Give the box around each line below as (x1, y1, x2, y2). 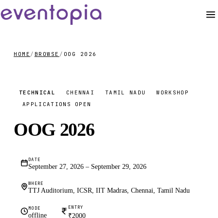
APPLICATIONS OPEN (22, 101, 91, 108)
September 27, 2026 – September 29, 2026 (28, 163, 146, 170)
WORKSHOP (156, 89, 189, 96)
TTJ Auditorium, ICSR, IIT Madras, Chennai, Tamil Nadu (28, 187, 190, 194)
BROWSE (34, 51, 59, 57)
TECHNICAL (19, 89, 55, 96)
